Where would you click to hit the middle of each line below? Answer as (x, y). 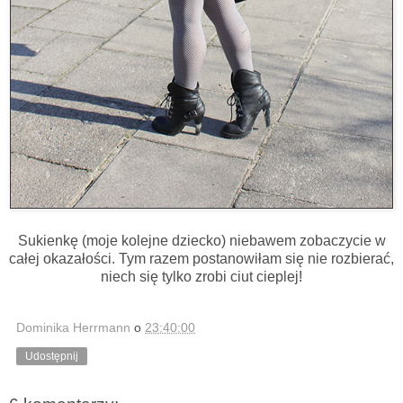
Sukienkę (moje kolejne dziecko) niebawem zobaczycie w (201, 241)
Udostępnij (52, 357)
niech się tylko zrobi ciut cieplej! (201, 277)
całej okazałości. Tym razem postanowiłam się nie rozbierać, (201, 259)
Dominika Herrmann (73, 328)
